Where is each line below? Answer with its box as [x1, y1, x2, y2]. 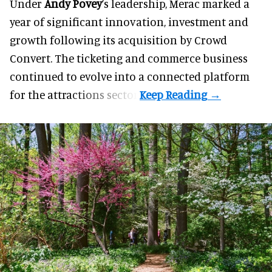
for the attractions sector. [10, 87, 140, 102]
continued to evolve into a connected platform [10, 69, 250, 84]
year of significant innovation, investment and [10, 15, 248, 29]
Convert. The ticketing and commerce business [10, 51, 248, 66]
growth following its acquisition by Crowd [10, 33, 227, 47]
